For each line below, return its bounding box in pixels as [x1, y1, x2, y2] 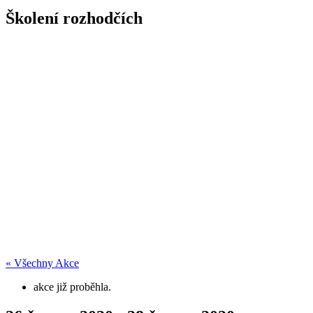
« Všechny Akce [6, 256, 79, 269]
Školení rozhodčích [6, 8, 143, 27]
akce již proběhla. [34, 280, 111, 293]
